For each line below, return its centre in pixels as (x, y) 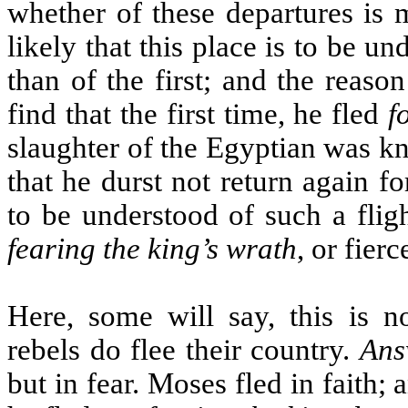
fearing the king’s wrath (152, 249)
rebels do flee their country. (184, 350)
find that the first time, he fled (198, 114)
